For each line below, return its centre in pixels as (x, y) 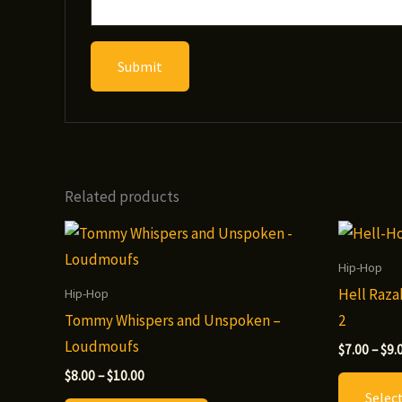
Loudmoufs (102, 346)
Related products (122, 197)
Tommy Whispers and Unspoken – (173, 320)
